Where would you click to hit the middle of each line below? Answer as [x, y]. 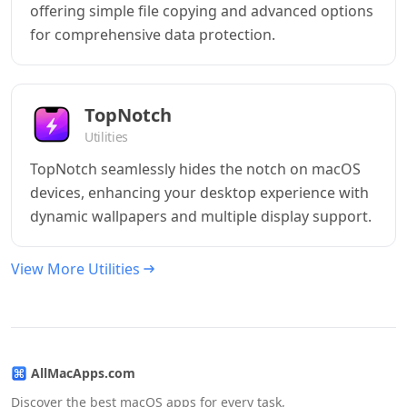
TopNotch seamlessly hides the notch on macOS [195, 169]
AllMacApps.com [83, 373]
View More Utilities [75, 269]
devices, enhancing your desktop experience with [199, 193]
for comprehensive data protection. [153, 35]
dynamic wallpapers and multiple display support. [201, 216]
